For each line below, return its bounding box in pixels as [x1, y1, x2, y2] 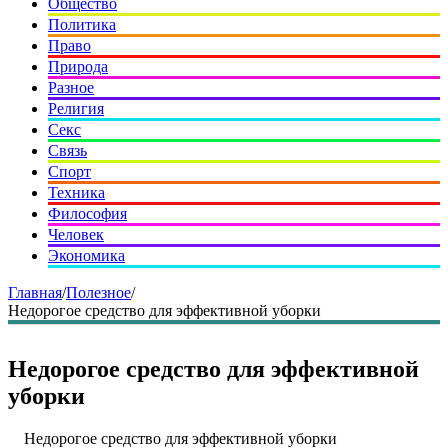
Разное [48, 79, 94, 96]
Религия [48, 100, 104, 117]
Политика [48, 16, 116, 33]
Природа [48, 58, 108, 75]
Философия [48, 205, 127, 222]
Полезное [66, 284, 131, 301]
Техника [48, 184, 105, 201]
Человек [48, 226, 104, 243]
